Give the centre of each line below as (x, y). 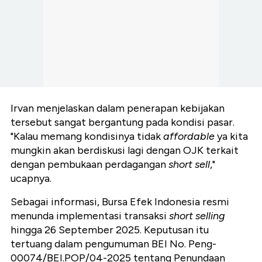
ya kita (231, 137)
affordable (189, 137)
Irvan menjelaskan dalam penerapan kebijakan (118, 108)
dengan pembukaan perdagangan (89, 165)
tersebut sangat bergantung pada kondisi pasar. (123, 123)
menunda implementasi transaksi (90, 216)
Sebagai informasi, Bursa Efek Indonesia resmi (120, 202)
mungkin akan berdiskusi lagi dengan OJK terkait (125, 151)
